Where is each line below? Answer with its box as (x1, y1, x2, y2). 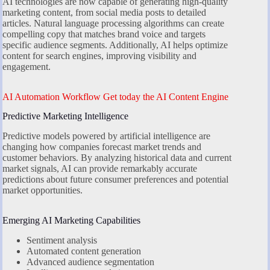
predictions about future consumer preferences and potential (2, 174, 228, 185)
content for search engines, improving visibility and (2, 50, 196, 61)
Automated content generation (27, 245, 141, 256)
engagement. (2, 61, 51, 72)
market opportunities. (2, 185, 83, 196)
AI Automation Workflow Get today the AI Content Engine (2, 91, 228, 102)
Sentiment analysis (27, 234, 97, 245)
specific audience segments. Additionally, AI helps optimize (2, 39, 228, 50)
